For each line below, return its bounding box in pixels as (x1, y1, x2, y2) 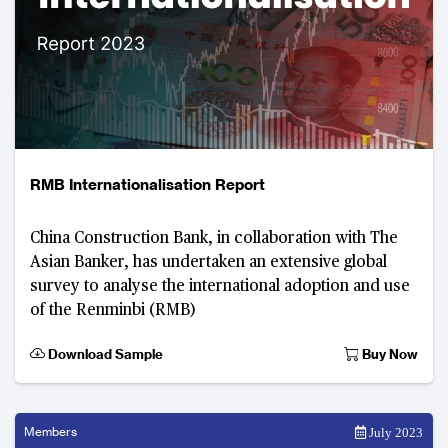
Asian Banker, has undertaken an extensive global (30, 255, 387, 271)
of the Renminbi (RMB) (30, 303, 196, 319)
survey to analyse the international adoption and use (30, 279, 410, 295)
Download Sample (45, 346, 163, 362)
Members (24, 424, 77, 439)
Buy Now (359, 346, 418, 362)
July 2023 (366, 426, 423, 439)
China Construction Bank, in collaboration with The (30, 231, 398, 247)
